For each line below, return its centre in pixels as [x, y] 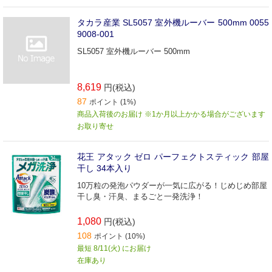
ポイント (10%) [120, 236]
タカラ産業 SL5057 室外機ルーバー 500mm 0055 [173, 22]
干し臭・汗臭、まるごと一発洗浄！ [140, 196]
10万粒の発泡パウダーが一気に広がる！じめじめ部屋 [172, 185]
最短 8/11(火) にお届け [114, 248]
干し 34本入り [104, 168]
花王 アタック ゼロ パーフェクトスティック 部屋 [173, 156]
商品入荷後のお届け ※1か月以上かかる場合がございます [171, 114]
